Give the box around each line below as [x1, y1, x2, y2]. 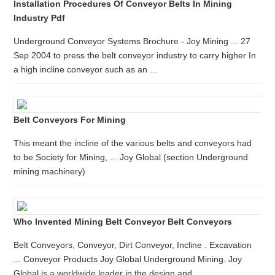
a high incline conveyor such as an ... [14, 64, 158, 74]
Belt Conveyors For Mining [14, 115, 126, 125]
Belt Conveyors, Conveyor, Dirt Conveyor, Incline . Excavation [14, 240, 252, 250]
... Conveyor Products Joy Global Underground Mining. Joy [14, 254, 242, 264]
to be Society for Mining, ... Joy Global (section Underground [14, 152, 249, 162]
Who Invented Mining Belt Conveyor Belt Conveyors [14, 217, 233, 227]
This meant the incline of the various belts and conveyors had [14, 138, 252, 148]
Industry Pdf [14, 13, 66, 23]
